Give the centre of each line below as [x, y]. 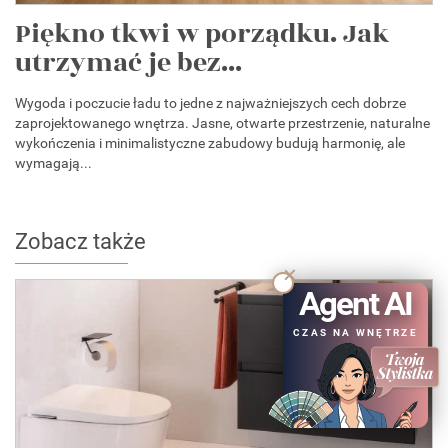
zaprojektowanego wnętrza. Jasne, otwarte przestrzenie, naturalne [222, 122]
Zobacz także [80, 241]
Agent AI [355, 303]
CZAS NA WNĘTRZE [355, 332]
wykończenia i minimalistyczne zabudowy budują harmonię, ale [210, 142]
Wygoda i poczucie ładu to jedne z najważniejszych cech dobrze [210, 102]
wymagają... [53, 162]
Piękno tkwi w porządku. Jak [202, 33]
